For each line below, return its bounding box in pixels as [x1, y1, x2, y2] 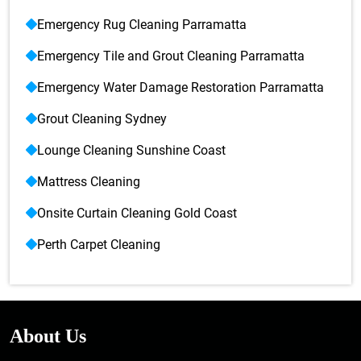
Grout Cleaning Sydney [37, 111, 167, 127]
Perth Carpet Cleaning [37, 237, 160, 252]
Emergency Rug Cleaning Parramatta [37, 17, 247, 32]
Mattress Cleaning [37, 174, 140, 189]
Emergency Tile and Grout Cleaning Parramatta [37, 48, 305, 64]
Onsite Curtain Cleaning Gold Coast [37, 205, 237, 221]
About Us [10, 326, 86, 346]
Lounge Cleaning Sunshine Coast [37, 143, 226, 158]
